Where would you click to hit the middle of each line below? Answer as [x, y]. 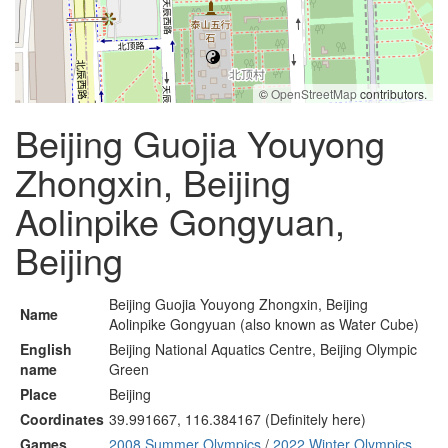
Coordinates [62, 419]
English [46, 349]
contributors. [392, 93]
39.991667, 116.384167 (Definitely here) [237, 419]
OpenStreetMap [314, 93]
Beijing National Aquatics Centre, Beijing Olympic [263, 349]
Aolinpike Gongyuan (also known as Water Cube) [264, 324]
